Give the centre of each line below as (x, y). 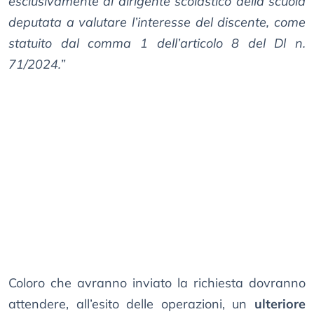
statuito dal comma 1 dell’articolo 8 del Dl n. (157, 43)
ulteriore (280, 304)
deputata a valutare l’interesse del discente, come (157, 22)
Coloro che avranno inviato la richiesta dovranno (157, 283)
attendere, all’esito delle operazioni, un (131, 304)
